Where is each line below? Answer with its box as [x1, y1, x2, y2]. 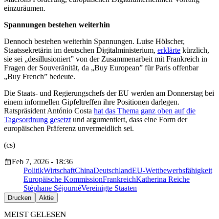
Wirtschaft [44, 166, 75, 175]
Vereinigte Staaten [81, 184, 137, 193]
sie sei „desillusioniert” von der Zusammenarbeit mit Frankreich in [4, 55, 207, 64]
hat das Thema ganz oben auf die [94, 107, 196, 115]
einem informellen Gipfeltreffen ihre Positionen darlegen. [4, 98, 179, 107]
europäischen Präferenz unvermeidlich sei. [4, 124, 134, 133]
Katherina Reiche [136, 175, 190, 184]
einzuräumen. [4, 4, 45, 13]
